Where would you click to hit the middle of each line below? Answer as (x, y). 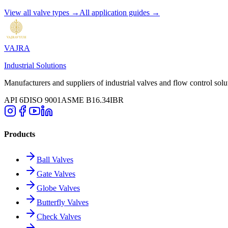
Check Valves (59, 216)
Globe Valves (58, 188)
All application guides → (120, 13)
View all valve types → (42, 13)
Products (20, 134)
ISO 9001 (45, 100)
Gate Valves (56, 174)
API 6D (17, 100)
